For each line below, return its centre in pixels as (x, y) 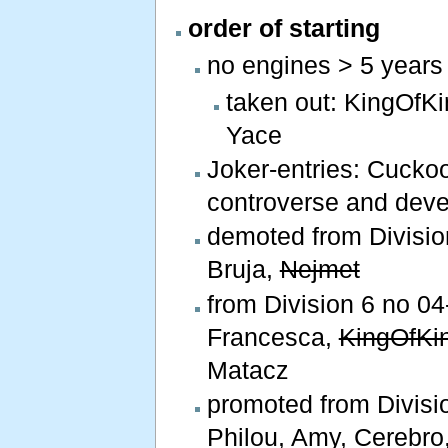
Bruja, (243, 269)
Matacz (247, 369)
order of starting (283, 28)
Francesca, (272, 336)
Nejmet (319, 269)
